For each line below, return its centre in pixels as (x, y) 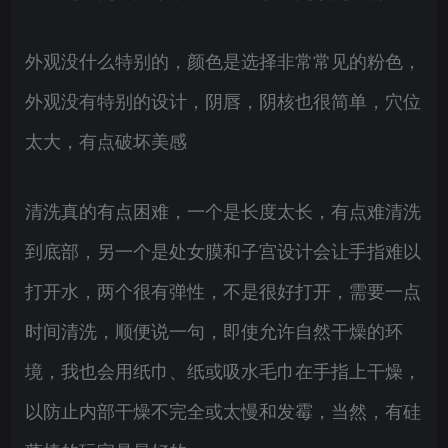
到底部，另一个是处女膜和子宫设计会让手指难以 (223, 250)
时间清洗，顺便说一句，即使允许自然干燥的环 (214, 330)
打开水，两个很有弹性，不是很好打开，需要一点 (223, 290)
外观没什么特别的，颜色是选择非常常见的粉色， (223, 60)
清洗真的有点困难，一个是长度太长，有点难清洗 (223, 210)
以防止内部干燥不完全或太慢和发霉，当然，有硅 (223, 410)
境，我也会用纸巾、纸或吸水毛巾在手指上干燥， (223, 370)
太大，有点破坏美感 (106, 140)
